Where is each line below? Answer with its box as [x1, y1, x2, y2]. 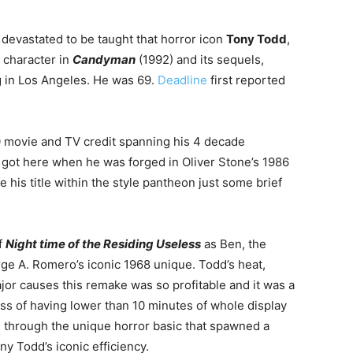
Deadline [158, 72, 207, 87]
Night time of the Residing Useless [6, 236, 201, 251]
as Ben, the [204, 236, 266, 251]
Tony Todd [226, 31, 287, 46]
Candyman [72, 51, 136, 67]
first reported [207, 72, 285, 87]
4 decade [193, 133, 245, 149]
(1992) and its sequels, [136, 51, 264, 67]
